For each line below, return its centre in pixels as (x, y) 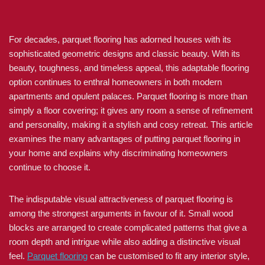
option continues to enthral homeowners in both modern (115, 82)
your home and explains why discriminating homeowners (118, 153)
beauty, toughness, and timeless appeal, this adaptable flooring (129, 68)
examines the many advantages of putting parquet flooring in (125, 139)
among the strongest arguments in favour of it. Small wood (121, 213)
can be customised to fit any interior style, (169, 256)
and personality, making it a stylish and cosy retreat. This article (131, 125)
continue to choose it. (50, 167)
